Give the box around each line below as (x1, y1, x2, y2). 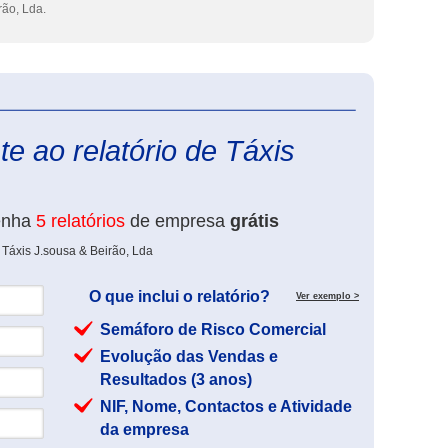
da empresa (100, 421, 189, 438)
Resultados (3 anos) (100, 371, 252, 388)
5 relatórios (36, 211, 125, 231)
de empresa (125, 211, 230, 231)
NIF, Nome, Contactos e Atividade (100, 398, 352, 415)
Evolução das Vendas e (100, 348, 278, 365)
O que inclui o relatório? (89, 288, 270, 305)
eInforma (359, 95, 407, 109)
